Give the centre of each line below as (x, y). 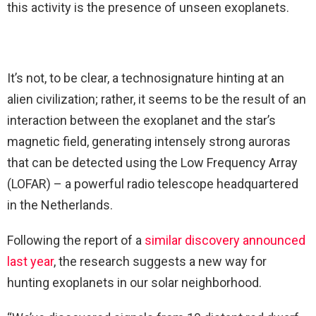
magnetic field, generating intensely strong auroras (149, 142)
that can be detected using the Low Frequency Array (152, 163)
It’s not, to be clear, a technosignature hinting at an (146, 78)
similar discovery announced (225, 241)
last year (30, 262)
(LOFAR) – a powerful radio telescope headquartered (153, 184)
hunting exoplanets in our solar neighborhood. (134, 283)
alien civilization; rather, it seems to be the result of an (157, 99)
